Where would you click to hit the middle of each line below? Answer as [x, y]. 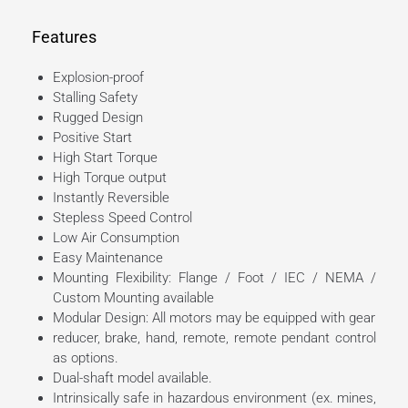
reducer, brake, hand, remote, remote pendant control [214, 338]
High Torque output [109, 178]
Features [64, 37]
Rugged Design [97, 118]
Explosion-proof [98, 78]
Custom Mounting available [133, 298]
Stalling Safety [95, 98]
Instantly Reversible [111, 198]
